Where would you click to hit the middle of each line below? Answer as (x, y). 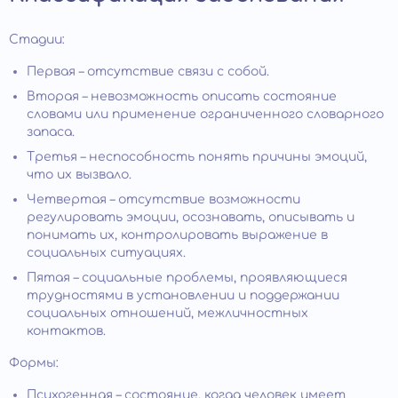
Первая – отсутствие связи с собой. (148, 71)
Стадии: (37, 39)
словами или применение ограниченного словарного (205, 114)
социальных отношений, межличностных (167, 313)
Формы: (34, 362)
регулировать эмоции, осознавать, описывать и (191, 217)
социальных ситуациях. (106, 252)
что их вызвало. (79, 174)
